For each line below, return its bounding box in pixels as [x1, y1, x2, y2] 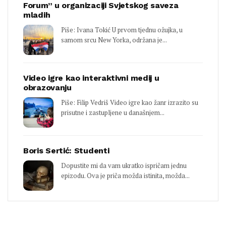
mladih [23, 10, 50, 20]
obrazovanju [23, 83, 72, 93]
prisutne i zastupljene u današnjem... [61, 108, 164, 118]
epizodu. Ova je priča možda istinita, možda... [61, 171, 190, 181]
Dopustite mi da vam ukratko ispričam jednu [61, 161, 187, 171]
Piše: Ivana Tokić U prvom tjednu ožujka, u [61, 25, 183, 35]
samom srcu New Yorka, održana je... [61, 35, 167, 45]
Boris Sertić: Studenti [23, 146, 109, 156]
